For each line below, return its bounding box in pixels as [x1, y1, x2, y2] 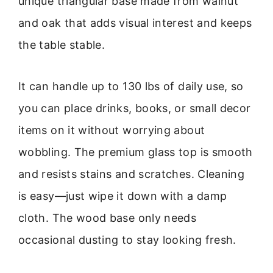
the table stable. [18, 38, 105, 51]
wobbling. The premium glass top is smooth [18, 146, 253, 159]
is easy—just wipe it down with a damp [18, 190, 227, 203]
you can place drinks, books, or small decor [18, 102, 251, 115]
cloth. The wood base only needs [18, 211, 197, 225]
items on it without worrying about [18, 124, 205, 137]
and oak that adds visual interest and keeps [18, 16, 252, 29]
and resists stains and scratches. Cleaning [18, 168, 245, 181]
